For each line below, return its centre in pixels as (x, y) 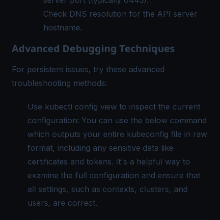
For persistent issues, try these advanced (88, 69)
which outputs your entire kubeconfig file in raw (117, 134)
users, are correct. (62, 203)
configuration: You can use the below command (117, 120)
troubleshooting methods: (59, 83)
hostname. (63, 27)
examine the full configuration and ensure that (114, 175)
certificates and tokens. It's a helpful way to (109, 161)
